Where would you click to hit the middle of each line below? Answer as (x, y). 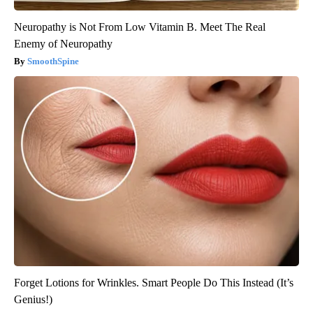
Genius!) (33, 299)
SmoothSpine (53, 61)
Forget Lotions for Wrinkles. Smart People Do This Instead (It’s (154, 282)
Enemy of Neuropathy (63, 43)
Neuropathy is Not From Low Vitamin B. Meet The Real (140, 27)
